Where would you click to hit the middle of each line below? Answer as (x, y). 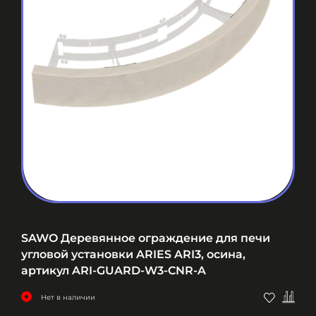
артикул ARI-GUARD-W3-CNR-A (114, 271)
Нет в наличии (68, 298)
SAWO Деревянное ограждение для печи (146, 238)
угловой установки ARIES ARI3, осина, (133, 255)
